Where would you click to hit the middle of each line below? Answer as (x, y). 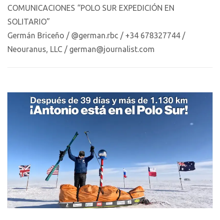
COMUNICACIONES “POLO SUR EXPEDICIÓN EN (91, 8)
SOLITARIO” (29, 22)
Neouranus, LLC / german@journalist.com (81, 49)
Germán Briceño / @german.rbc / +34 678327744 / (96, 36)
